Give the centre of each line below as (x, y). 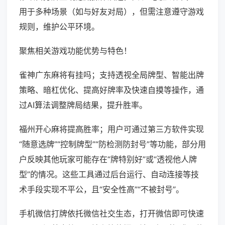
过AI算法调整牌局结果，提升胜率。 (83, 105)
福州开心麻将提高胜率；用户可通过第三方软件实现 (111, 129)
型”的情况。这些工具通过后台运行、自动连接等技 (109, 175)
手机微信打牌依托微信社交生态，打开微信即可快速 (111, 214)
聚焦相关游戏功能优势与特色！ (75, 51)
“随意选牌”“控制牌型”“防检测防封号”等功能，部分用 (113, 144)
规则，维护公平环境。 (59, 27)
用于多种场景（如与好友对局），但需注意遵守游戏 (111, 12)
